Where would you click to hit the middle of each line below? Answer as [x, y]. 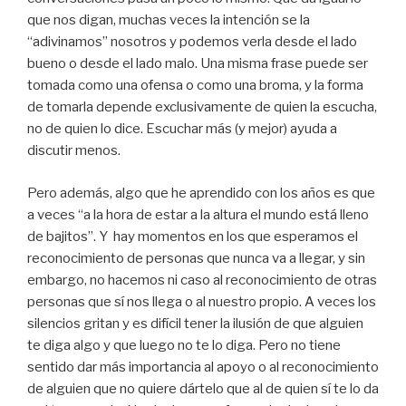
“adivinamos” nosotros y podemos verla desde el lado [192, 42]
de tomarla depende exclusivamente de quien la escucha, [202, 107]
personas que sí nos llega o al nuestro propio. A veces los [202, 301]
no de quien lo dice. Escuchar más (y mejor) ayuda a [182, 129]
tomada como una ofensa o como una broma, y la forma [195, 86]
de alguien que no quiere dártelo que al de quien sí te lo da [203, 388]
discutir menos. [74, 151]
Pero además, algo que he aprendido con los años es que [201, 193]
